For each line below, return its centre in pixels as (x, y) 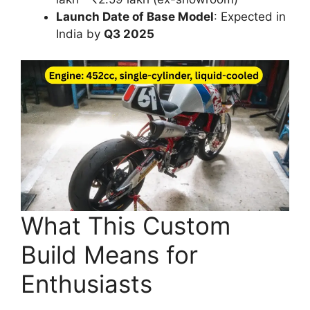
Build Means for (109, 255)
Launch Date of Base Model (135, 16)
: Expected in (250, 16)
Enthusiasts (86, 284)
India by (80, 34)
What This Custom (126, 226)
